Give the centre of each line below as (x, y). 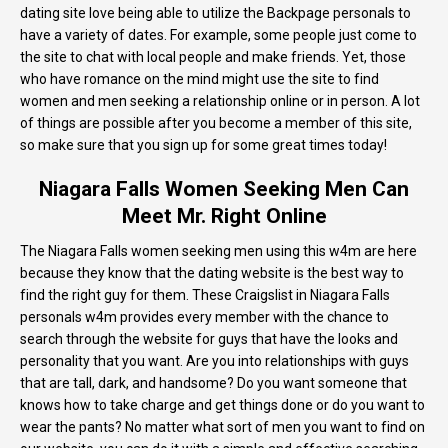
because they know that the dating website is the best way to (212, 273)
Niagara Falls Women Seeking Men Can (224, 189)
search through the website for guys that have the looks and (209, 339)
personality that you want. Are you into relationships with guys (214, 361)
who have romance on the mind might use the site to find (199, 79)
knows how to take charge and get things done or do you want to (222, 405)
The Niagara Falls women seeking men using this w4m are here (218, 251)
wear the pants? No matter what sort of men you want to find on (222, 427)
